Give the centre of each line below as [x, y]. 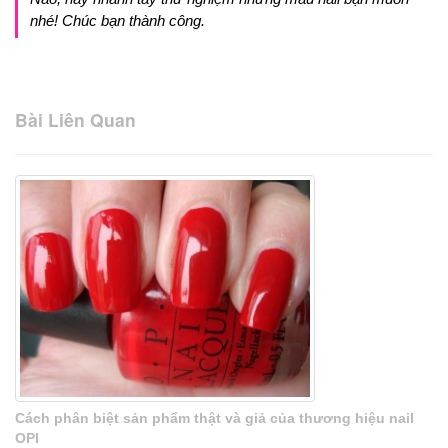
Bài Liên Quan [75, 119]
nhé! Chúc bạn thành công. [117, 20]
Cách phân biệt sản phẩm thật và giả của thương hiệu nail [214, 418]
